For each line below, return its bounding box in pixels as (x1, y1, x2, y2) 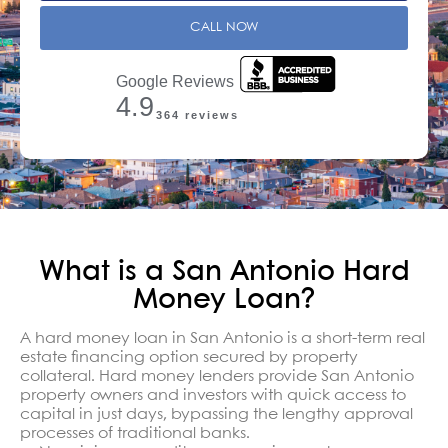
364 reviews (156, 108, 240, 121)
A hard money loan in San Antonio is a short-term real (20, 330, 425, 346)
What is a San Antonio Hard (38, 259, 410, 286)
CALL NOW (190, 21, 258, 34)
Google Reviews (116, 72, 234, 90)
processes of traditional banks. (20, 425, 250, 441)
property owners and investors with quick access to (20, 387, 406, 403)
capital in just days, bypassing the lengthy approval (20, 406, 413, 422)
